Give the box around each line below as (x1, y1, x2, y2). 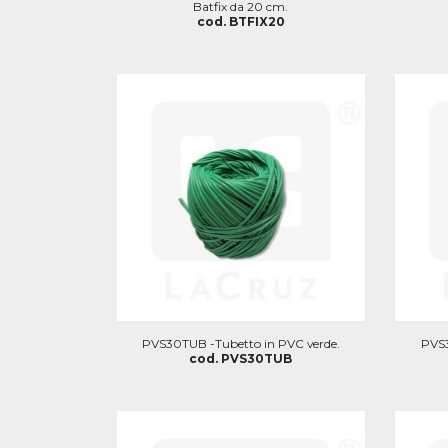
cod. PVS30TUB (189, 351, 293, 366)
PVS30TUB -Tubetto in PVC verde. (141, 336, 340, 351)
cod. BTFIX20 (196, 13, 285, 29)
